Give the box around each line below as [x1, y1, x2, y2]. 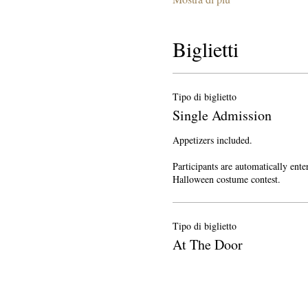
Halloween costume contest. [172, 173, 280, 186]
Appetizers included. [172, 133, 252, 146]
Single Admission [172, 106, 272, 124]
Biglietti [172, 35, 239, 63]
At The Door [172, 235, 243, 254]
